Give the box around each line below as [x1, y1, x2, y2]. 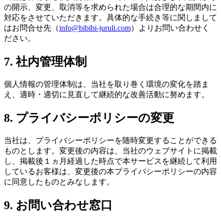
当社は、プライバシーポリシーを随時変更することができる [4, 136, 217, 145]
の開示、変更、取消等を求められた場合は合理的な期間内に [4, 3, 217, 12]
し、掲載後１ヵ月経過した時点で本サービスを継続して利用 [4, 156, 217, 165]
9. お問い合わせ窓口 [4, 198, 112, 212]
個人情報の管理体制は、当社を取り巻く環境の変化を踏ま [4, 80, 209, 89]
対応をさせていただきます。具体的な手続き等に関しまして [4, 13, 217, 22]
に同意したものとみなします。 [4, 177, 114, 186]
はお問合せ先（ [4, 24, 59, 33]
